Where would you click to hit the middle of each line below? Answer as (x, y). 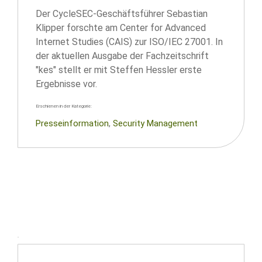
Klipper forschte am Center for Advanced (121, 28)
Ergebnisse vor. (66, 84)
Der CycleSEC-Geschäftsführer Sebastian (122, 14)
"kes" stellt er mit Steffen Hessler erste (119, 70)
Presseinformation (72, 123)
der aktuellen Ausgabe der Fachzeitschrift (122, 56)
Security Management (155, 123)
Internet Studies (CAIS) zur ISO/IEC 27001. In (129, 42)
